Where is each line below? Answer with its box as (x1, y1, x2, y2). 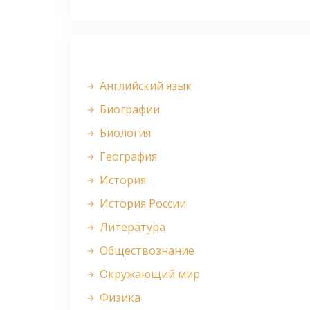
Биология (97, 125, 151, 141)
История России (97, 196, 186, 212)
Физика (97, 290, 140, 306)
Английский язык (97, 78, 192, 94)
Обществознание (97, 243, 194, 259)
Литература (97, 219, 165, 235)
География (97, 149, 157, 165)
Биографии (97, 102, 160, 118)
